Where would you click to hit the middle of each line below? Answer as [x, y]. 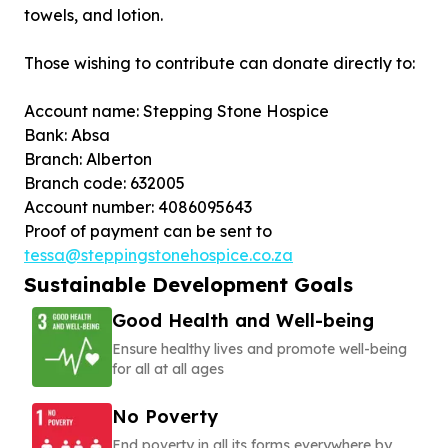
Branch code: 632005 [104, 183]
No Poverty [165, 416]
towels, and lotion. [93, 15]
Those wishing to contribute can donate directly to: [219, 63]
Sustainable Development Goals [188, 284]
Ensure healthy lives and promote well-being [259, 349]
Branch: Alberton [88, 159]
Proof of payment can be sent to [148, 231]
